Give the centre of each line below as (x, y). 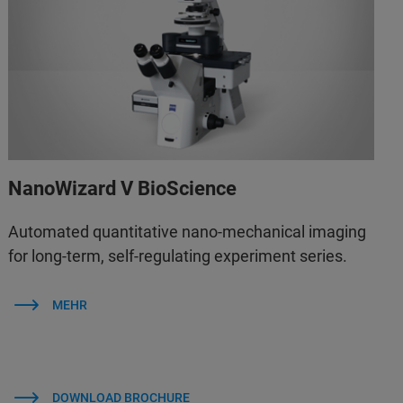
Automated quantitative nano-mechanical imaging (188, 231)
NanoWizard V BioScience (123, 188)
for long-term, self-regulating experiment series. (178, 255)
